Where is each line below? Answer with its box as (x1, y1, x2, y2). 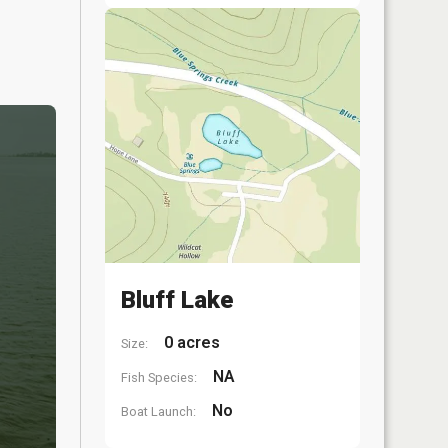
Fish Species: (121, 370, 197, 385)
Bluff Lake (121, 286, 233, 314)
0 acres (160, 333, 220, 352)
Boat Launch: (121, 404, 196, 419)
